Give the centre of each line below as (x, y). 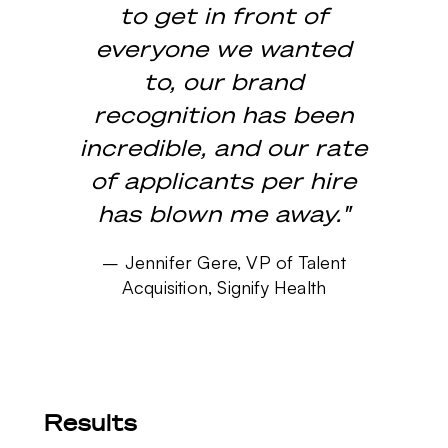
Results (90, 423)
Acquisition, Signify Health (224, 286)
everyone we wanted (224, 48)
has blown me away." (224, 213)
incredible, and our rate (224, 147)
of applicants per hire (224, 180)
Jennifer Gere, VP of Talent (235, 261)
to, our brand (224, 81)
